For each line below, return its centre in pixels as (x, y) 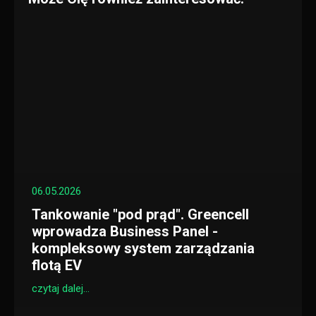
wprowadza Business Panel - (125, 231)
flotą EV (57, 265)
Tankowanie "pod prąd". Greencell (140, 214)
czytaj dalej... (61, 288)
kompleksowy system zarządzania (143, 248)
